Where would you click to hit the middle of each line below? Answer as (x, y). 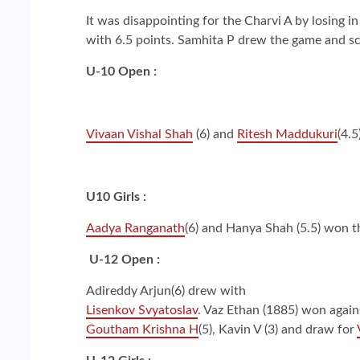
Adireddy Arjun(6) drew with (166, 290)
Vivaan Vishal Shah (139, 134)
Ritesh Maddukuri (287, 134)
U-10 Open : (121, 71)
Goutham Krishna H (142, 329)
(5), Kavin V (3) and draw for (278, 329)
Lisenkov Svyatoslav (142, 310)
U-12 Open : (123, 259)
